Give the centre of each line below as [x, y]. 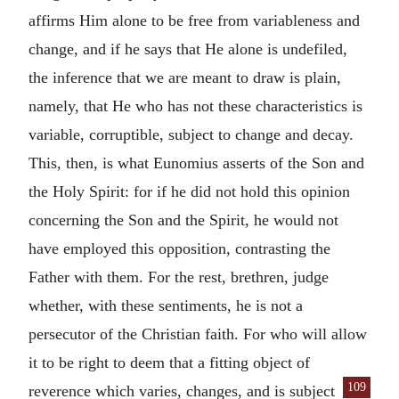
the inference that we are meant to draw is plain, [185, 77]
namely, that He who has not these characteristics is [195, 106]
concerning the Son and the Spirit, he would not [183, 220]
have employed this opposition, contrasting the [179, 248]
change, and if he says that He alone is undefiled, [188, 49]
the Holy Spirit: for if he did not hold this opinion [189, 191]
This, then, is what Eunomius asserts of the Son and [196, 163]
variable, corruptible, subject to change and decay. [191, 134]
